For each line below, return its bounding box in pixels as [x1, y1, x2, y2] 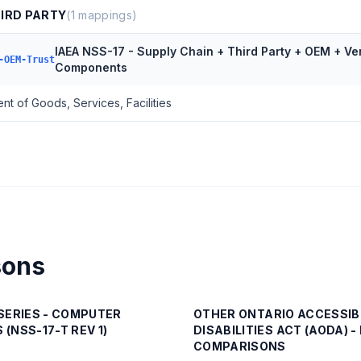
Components [55, 60, 127, 74]
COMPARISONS [193, 339, 286, 353]
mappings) [75, 8, 138, 22]
